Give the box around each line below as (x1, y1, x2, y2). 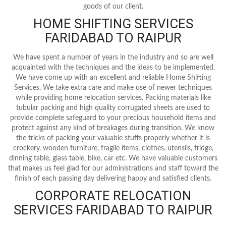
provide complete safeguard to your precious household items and (10, 114, 216, 122)
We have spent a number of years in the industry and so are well (13, 53, 213, 61)
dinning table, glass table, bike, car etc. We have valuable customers (9, 154, 217, 162)
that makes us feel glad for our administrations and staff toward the (8, 164, 218, 172)
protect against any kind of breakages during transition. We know (12, 124, 214, 132)
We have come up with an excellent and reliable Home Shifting (15, 74, 211, 81)
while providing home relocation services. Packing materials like (15, 94, 211, 101)
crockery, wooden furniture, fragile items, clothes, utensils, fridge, (13, 144, 213, 152)
